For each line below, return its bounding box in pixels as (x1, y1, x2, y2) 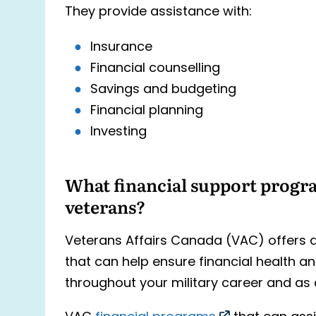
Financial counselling (90, 58, 220, 79)
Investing (90, 121, 147, 142)
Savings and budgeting (90, 79, 236, 100)
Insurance (90, 37, 152, 58)
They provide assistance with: (65, 2, 252, 23)
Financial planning (90, 100, 203, 121)
